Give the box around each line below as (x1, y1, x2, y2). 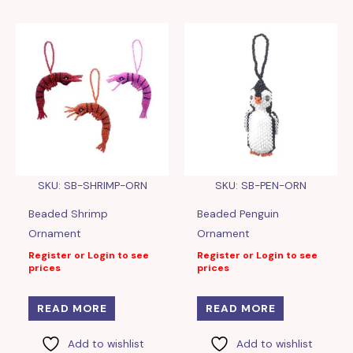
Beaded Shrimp (28, 206, 109, 221)
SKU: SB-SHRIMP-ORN (37, 178, 147, 193)
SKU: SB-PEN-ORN (215, 178, 307, 193)
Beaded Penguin (197, 206, 280, 221)
